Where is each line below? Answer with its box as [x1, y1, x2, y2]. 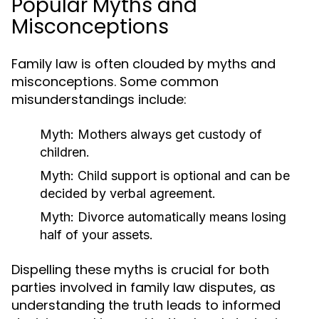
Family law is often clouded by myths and [11, 55, 276, 73]
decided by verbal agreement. [40, 186, 216, 201]
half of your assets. [40, 227, 153, 242]
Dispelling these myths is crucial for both [11, 261, 269, 278]
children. [40, 145, 90, 159]
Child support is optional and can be [74, 168, 290, 183]
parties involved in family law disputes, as [11, 278, 276, 296]
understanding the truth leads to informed [11, 296, 281, 314]
